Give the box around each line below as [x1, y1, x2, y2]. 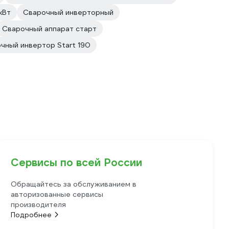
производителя [11, 200, 66, 209]
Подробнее [11, 210, 52, 219]
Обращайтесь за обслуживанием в [11, 179, 137, 189]
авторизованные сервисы [11, 190, 104, 199]
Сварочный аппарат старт [2, 24, 97, 33]
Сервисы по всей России [11, 156, 143, 169]
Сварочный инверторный [23, 8, 113, 17]
